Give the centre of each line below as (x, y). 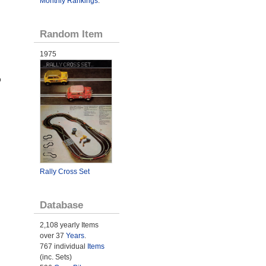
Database (61, 205)
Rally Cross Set (64, 172)
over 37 (53, 236)
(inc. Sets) (56, 257)
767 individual (63, 247)
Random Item (71, 34)
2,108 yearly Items (69, 225)
